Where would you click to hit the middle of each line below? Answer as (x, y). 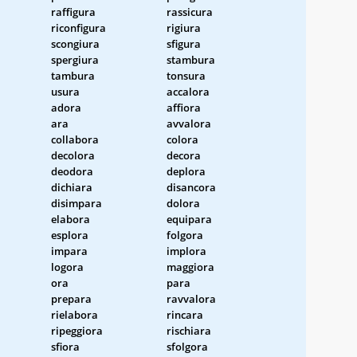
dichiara (72, 187)
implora (186, 251)
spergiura (75, 59)
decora (184, 155)
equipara (189, 219)
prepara (71, 298)
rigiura (184, 27)
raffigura (73, 12)
